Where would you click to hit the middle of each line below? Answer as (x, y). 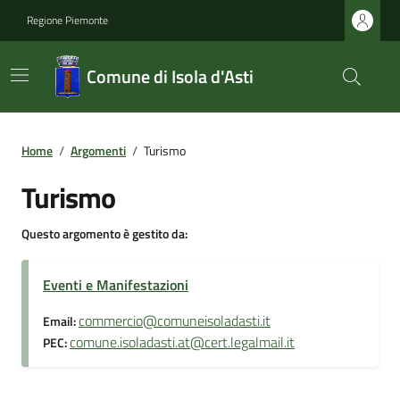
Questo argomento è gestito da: (104, 233)
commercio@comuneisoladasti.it (175, 321)
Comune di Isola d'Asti (170, 76)
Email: (61, 321)
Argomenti (98, 150)
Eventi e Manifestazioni (116, 285)
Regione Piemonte (67, 20)
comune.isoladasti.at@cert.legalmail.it (182, 342)
